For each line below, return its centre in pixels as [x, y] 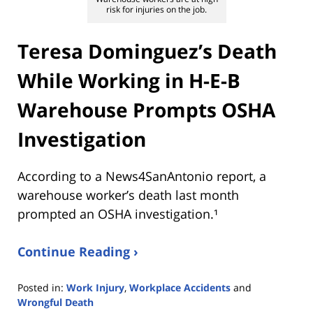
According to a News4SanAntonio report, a [142, 176]
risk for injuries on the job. [156, 9]
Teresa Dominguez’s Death [147, 51]
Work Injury [95, 287]
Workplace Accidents [180, 287]
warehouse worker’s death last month [128, 195]
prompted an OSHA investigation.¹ [118, 213]
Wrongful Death [56, 302]
